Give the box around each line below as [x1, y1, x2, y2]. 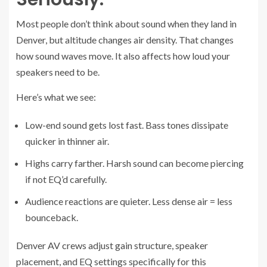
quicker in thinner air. [25, 135, 109, 147]
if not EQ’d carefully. [25, 173, 107, 185]
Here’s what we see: [16, 91, 96, 103]
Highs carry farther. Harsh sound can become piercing [25, 157, 244, 169]
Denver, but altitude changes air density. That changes [16, 33, 234, 45]
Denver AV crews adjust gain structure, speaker [16, 239, 208, 251]
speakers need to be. [16, 66, 100, 77]
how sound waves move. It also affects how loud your [16, 49, 230, 61]
